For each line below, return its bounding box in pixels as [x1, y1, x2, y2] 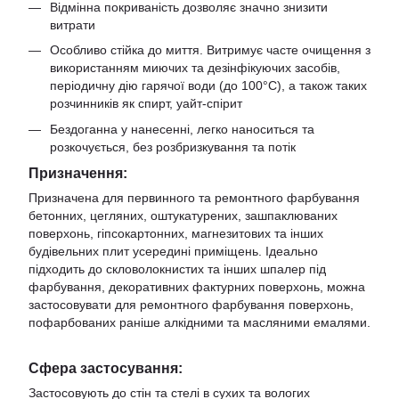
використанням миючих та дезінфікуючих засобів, [50, 61, 340, 76]
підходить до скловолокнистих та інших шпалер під [28, 261, 326, 276]
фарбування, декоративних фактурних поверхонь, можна [28, 279, 365, 294]
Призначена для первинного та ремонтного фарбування [28, 190, 360, 205]
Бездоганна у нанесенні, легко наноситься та [50, 121, 314, 136]
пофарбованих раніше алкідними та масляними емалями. [28, 314, 370, 330]
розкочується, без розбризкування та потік [50, 139, 296, 154]
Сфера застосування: [28, 359, 183, 376]
